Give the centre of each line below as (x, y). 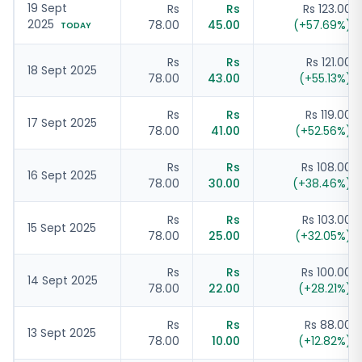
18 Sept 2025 (62, 70)
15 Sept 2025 (62, 228)
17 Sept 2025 (62, 123)
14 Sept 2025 (63, 280)
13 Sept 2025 (62, 333)
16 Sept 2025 (62, 175)
